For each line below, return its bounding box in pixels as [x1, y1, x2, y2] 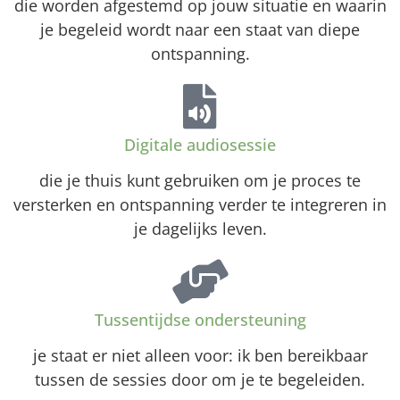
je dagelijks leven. [133, 217, 267, 239]
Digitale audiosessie [124, 133, 276, 155]
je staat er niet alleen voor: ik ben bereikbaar [32, 344, 368, 366]
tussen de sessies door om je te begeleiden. [35, 368, 365, 390]
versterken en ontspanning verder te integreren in [13, 193, 387, 215]
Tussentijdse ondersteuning [94, 308, 306, 330]
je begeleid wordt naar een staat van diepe [40, 18, 360, 40]
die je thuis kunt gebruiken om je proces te [39, 169, 361, 191]
